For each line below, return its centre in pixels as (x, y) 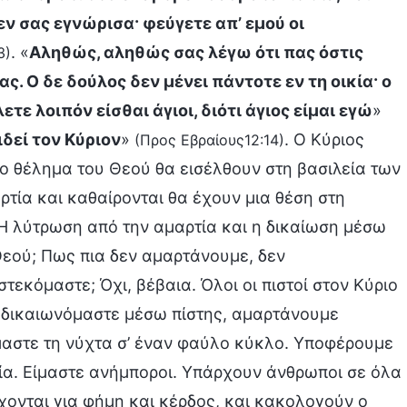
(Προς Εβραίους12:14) (209, 140)
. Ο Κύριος (324, 139)
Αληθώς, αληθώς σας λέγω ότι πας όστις (196, 52)
